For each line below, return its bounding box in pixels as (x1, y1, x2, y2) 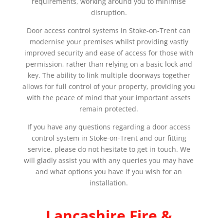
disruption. (91, 8, 127, 17)
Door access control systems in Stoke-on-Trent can (27, 26, 191, 35)
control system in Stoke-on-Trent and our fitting (31, 133, 186, 143)
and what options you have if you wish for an (36, 167, 182, 176)
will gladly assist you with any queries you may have (24, 156, 194, 165)
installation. (90, 178, 128, 187)
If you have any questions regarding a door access (27, 122, 191, 131)
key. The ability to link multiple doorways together (27, 71, 190, 80)
